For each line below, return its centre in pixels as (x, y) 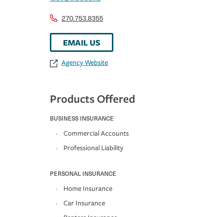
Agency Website (85, 63)
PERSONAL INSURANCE (83, 174)
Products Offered (93, 99)
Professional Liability (93, 148)
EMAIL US (82, 43)
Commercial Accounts (96, 134)
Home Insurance (88, 189)
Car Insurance (84, 203)
